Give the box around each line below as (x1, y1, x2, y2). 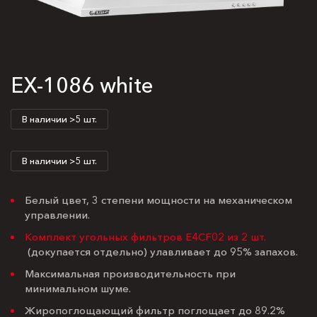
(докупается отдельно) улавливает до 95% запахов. (25, 245, 298, 259)
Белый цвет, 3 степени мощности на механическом (25, 193, 292, 207)
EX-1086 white (11, 72, 154, 99)
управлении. (25, 208, 90, 222)
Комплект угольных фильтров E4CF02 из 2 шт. (25, 230, 266, 244)
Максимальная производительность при (25, 267, 236, 281)
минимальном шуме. (25, 282, 131, 296)
